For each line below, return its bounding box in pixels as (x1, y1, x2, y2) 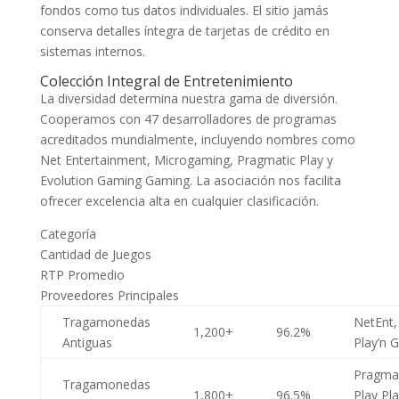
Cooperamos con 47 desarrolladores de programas (39, 110, 337, 127)
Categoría (39, 224, 96, 242)
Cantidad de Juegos (39, 245, 151, 263)
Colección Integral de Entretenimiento (39, 70, 293, 91)
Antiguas (61, 333, 112, 351)
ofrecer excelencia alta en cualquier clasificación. (39, 191, 319, 209)
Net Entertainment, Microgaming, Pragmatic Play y (39, 151, 333, 168)
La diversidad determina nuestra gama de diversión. (39, 89, 338, 107)
